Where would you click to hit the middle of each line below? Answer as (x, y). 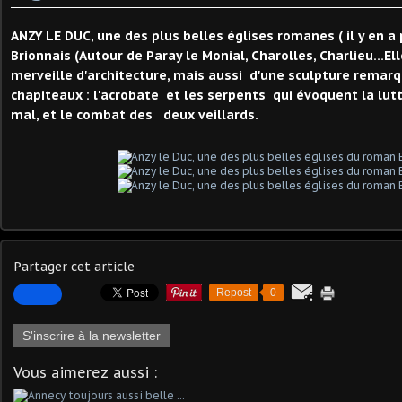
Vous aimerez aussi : (85, 372)
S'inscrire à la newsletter (92, 336)
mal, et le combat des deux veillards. (135, 115)
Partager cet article (74, 267)
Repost (234, 293)
